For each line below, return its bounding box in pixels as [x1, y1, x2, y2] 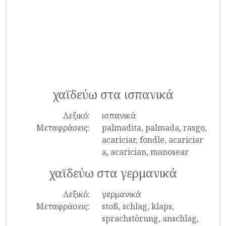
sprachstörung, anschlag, [101, 213, 199, 224]
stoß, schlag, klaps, [101, 201, 174, 212]
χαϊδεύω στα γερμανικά [49, 165, 177, 181]
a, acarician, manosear [101, 146, 189, 157]
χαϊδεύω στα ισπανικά [52, 86, 174, 102]
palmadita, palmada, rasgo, [101, 122, 207, 133]
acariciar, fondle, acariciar [101, 134, 203, 145]
